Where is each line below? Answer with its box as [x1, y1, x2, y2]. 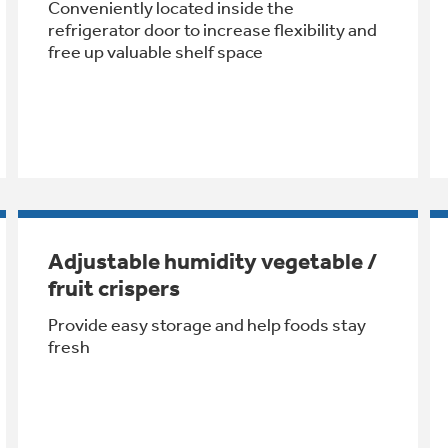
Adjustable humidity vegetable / [47, 247, 377, 275]
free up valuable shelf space [47, 40, 263, 63]
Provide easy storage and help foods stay [47, 313, 366, 336]
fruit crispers [47, 274, 180, 302]
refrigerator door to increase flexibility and [47, 18, 377, 41]
